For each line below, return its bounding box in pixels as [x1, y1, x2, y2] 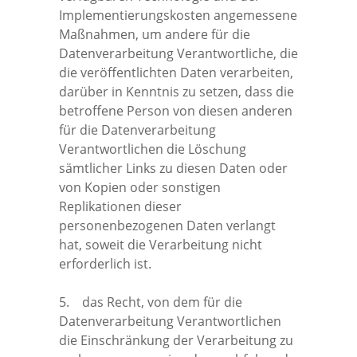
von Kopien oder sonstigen [59, 178, 221, 196]
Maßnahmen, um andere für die [59, 25, 250, 43]
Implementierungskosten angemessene [59, 6, 297, 24]
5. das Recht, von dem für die [59, 292, 242, 311]
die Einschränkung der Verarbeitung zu [59, 331, 293, 349]
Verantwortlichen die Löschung [59, 139, 246, 158]
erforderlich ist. [59, 254, 151, 273]
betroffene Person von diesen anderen [59, 101, 292, 120]
